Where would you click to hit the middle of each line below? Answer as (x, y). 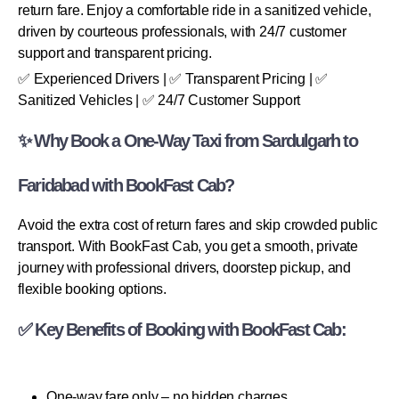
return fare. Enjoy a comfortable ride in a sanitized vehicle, (195, 10)
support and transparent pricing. (115, 53)
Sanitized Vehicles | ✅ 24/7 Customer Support (159, 100)
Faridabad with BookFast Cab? (126, 185)
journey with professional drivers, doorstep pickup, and (184, 267)
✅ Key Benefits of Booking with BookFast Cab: (182, 329)
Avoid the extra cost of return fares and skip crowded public (198, 224)
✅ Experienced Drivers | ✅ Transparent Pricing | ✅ (173, 78)
